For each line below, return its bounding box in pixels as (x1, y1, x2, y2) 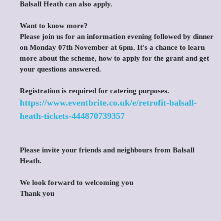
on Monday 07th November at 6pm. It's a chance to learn (20, 43, 205, 51)
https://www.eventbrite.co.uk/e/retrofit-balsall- (20, 98, 197, 108)
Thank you (20, 189, 54, 197)
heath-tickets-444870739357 (20, 111, 125, 121)
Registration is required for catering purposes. (20, 87, 169, 95)
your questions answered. (20, 65, 101, 73)
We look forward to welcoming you (20, 179, 133, 186)
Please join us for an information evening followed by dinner (20, 33, 214, 40)
